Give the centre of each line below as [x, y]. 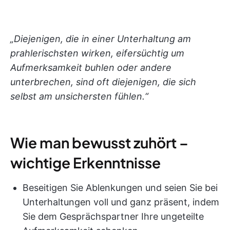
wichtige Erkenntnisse [85, 162]
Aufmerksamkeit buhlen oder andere [91, 67]
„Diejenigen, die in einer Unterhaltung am [101, 39]
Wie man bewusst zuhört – [99, 142]
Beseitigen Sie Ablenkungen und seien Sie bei [120, 187]
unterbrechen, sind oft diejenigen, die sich [103, 82]
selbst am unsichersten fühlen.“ [79, 96]
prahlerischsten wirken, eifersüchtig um [97, 53]
